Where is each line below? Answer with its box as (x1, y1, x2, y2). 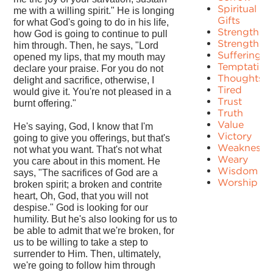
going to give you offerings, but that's (13, 133, 171, 144)
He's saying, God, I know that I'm (13, 121, 154, 132)
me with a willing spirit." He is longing (13, 5, 175, 16)
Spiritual (218, 3, 257, 15)
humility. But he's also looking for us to (13, 214, 178, 225)
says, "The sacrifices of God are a (13, 168, 158, 179)
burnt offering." (13, 98, 77, 109)
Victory (218, 130, 252, 143)
